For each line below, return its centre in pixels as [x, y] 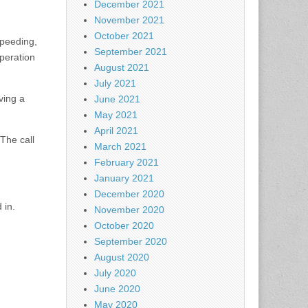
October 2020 [124, 225]
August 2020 [122, 257]
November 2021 [129, 20]
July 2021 [115, 83]
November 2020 [129, 210]
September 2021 [131, 52]
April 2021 [116, 131]
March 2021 [120, 146]
